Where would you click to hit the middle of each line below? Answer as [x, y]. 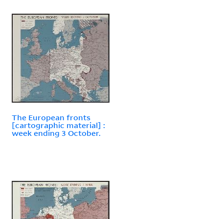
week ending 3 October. [56, 133]
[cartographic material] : [58, 125]
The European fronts [51, 117]
